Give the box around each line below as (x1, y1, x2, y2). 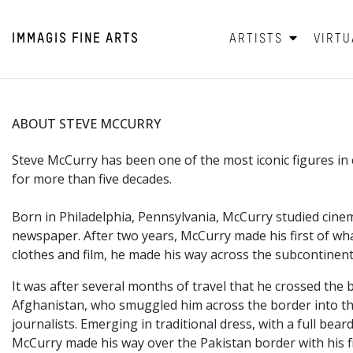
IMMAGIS (12, 32, 67, 46)
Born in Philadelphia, (12, 208, 138, 226)
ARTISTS (229, 32, 287, 46)
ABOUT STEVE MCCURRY (12, 115, 161, 133)
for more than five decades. (12, 170, 175, 188)
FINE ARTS (72, 32, 139, 46)
